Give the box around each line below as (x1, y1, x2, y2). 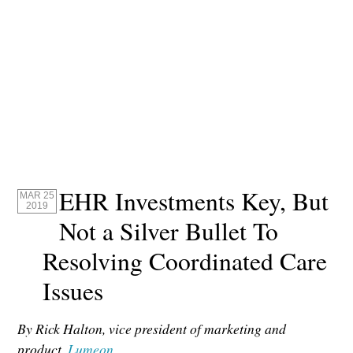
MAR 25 (19, 190, 54, 202)
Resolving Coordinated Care (43, 244, 328, 278)
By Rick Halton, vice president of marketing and (17, 319, 287, 339)
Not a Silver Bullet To (59, 214, 279, 248)
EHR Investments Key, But (59, 184, 329, 218)
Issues (43, 274, 104, 308)
